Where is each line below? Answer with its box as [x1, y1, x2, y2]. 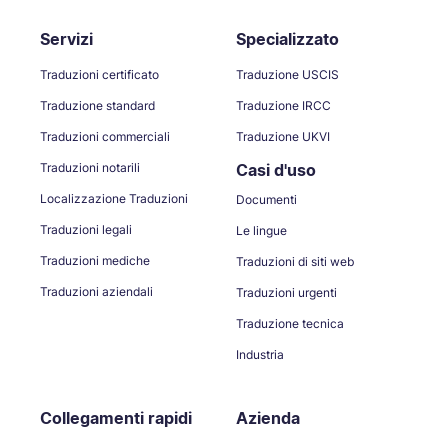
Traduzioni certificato [40, 67, 159, 83]
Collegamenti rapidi [40, 408, 192, 429]
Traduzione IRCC [236, 98, 331, 114]
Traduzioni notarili [40, 160, 140, 176]
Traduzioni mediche [40, 253, 150, 269]
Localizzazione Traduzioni [40, 191, 188, 207]
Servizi [40, 29, 93, 50]
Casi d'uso [236, 160, 316, 181]
